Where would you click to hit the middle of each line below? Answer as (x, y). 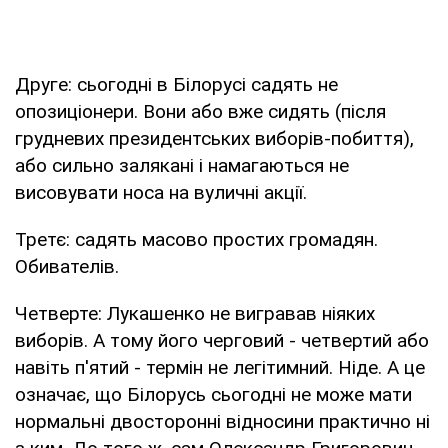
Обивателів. (67, 266)
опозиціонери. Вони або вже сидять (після (200, 111)
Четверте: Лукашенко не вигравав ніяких (195, 313)
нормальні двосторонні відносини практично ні (222, 421)
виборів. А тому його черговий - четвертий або (222, 340)
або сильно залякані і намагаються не (182, 165)
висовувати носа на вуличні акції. (161, 192)
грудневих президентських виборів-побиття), (214, 138)
